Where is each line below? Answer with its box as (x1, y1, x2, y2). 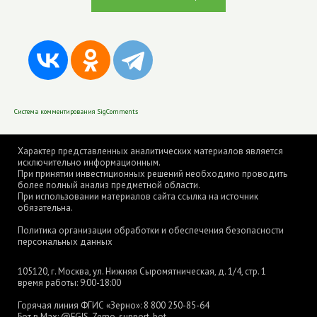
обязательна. (18, 202, 73, 214)
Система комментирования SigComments (14, 107, 138, 116)
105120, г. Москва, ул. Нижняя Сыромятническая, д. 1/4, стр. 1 (18, 265, 266, 277)
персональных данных (18, 236, 113, 248)
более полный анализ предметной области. (18, 179, 200, 191)
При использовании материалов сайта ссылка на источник (18, 190, 258, 202)
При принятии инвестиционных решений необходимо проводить (18, 168, 287, 180)
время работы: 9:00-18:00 (18, 277, 121, 289)
